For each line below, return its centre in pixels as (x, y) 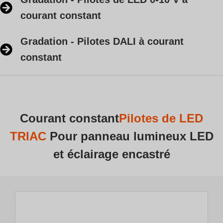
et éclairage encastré (111, 154)
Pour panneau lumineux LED (131, 136)
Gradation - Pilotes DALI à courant (102, 41)
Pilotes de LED (161, 118)
